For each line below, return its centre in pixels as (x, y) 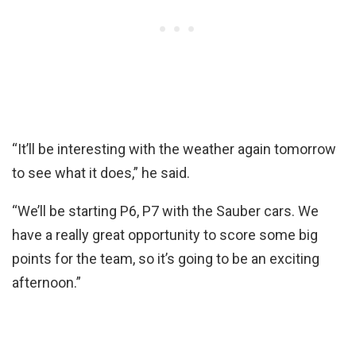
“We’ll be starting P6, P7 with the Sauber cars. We (165, 211)
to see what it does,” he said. (101, 172)
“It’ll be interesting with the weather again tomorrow (174, 149)
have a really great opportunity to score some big (165, 234)
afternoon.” (46, 282)
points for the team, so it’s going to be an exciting (166, 258)
